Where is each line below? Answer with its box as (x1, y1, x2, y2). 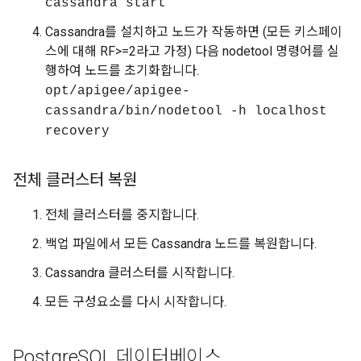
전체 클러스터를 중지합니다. (45, 207, 199, 222)
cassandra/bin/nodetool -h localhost (45, 104, 327, 118)
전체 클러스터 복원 (13, 170, 137, 189)
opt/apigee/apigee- (45, 84, 190, 98)
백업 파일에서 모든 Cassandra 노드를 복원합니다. (45, 236, 317, 251)
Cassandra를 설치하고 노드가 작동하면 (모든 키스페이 (45, 24, 342, 39)
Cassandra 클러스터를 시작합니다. (45, 265, 234, 280)
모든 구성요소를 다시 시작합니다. (45, 294, 226, 309)
